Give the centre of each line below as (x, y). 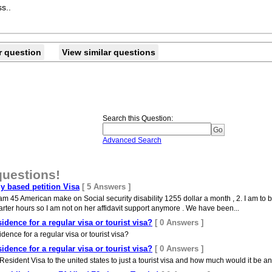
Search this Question (137, 118)
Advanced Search (132, 140)
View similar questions (109, 52)
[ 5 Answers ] (106, 187)
